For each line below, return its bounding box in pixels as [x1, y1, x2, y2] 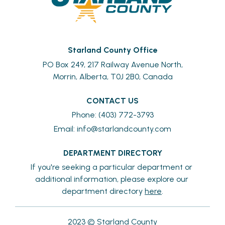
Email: [54, 124, 77, 134]
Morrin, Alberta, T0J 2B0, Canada [52, 71, 173, 81]
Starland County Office [67, 45, 158, 55]
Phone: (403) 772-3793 [71, 109, 154, 120]
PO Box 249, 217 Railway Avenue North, [42, 59, 183, 69]
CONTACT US [86, 95, 139, 105]
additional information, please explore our [35, 174, 188, 184]
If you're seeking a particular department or [31, 162, 192, 172]
